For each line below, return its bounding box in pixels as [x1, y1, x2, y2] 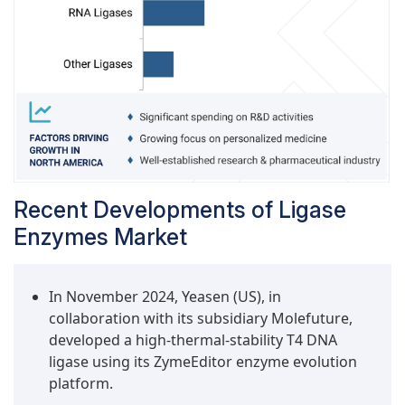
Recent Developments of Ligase [14, 196, 346, 224]
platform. [49, 373, 113, 394]
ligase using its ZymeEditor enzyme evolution [49, 352, 357, 372]
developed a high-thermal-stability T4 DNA [49, 330, 337, 351]
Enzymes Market [14, 223, 187, 251]
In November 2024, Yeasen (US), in [49, 287, 281, 307]
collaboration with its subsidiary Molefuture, [49, 308, 353, 329]
